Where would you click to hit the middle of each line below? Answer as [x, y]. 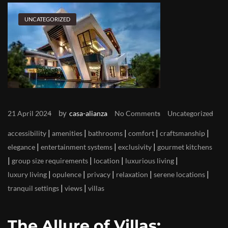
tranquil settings [33, 188]
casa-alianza [88, 113]
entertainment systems [77, 147]
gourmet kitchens [185, 147]
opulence [67, 174]
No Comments [137, 113]
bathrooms [105, 133]
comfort [141, 133]
